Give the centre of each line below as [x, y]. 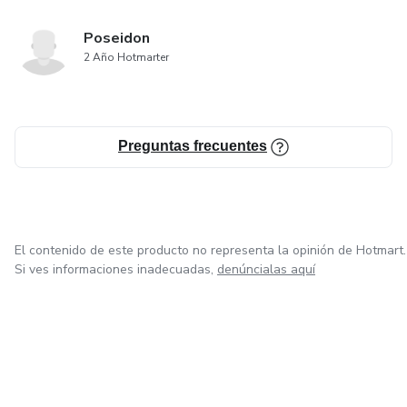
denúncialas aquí [266, 269]
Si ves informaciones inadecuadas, [114, 269]
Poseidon [117, 38]
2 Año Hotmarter [126, 57]
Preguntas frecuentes [193, 146]
